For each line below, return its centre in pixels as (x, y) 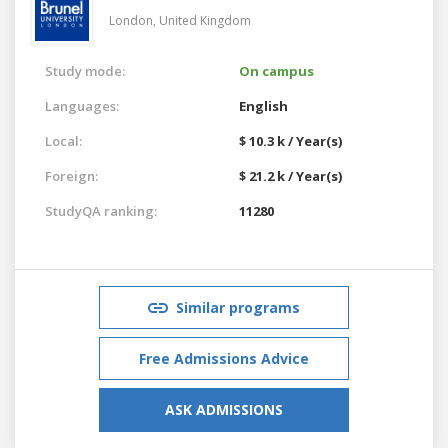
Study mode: (85, 70)
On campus (276, 70)
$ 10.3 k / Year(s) (290, 140)
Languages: (82, 105)
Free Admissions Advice (224, 358)
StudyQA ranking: (101, 210)
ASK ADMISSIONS (224, 409)
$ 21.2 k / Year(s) (290, 175)
